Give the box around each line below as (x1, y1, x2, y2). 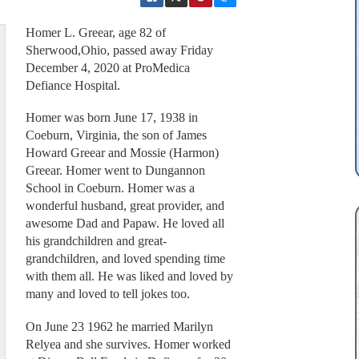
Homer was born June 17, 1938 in (25, 111, 198, 125)
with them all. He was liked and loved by (25, 269, 233, 284)
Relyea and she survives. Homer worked (25, 337, 231, 351)
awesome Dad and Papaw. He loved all (25, 216, 224, 231)
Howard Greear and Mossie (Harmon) (25, 146, 219, 160)
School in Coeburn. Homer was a (25, 181, 195, 196)
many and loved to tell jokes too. (25, 287, 190, 301)
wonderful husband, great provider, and (25, 199, 224, 213)
